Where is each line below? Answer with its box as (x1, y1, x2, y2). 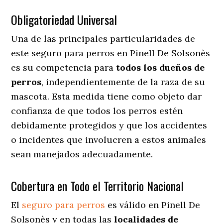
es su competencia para (11, 61, 116, 73)
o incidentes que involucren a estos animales (11, 133, 207, 145)
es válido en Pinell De (105, 199, 201, 211)
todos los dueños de (116, 61, 205, 73)
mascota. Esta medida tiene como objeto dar (11, 90, 202, 102)
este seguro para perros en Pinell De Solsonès (11, 47, 211, 59)
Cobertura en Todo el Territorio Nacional (11, 176, 184, 195)
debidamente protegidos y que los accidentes (11, 119, 208, 131)
